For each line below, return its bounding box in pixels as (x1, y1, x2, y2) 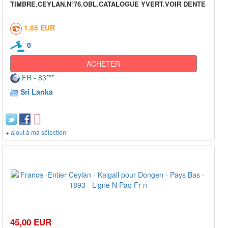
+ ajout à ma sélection (6, 127, 66, 136)
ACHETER (87, 58, 121, 69)
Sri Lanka (20, 86, 53, 97)
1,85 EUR (24, 22, 55, 33)
